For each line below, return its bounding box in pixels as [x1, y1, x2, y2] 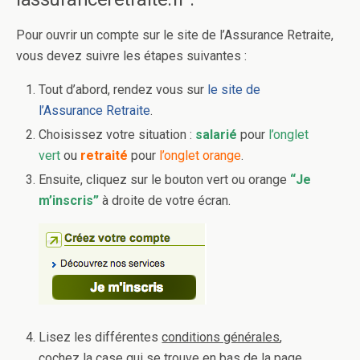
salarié [195, 127, 238, 143]
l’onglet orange [159, 148, 242, 164]
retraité [80, 148, 129, 164]
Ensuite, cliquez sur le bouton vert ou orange [39, 172, 288, 188]
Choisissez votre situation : [39, 127, 196, 143]
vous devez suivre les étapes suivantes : [16, 48, 247, 63]
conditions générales [162, 329, 280, 345]
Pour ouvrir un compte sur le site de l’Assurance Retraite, [16, 27, 333, 43]
